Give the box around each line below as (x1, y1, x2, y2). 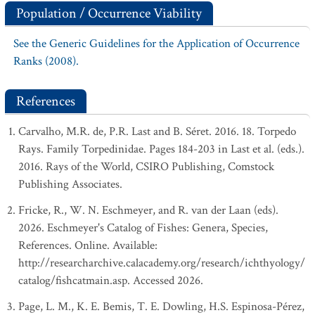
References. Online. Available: (18, 238, 157, 253)
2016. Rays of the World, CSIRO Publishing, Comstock (18, 159, 274, 174)
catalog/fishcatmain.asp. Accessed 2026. (18, 273, 203, 288)
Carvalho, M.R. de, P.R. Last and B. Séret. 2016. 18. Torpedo (18, 124, 296, 139)
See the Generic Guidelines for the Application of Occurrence (13, 36, 300, 51)
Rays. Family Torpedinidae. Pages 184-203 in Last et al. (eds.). (18, 141, 304, 157)
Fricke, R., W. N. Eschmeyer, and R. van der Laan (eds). (18, 202, 278, 218)
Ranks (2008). (13, 53, 79, 69)
